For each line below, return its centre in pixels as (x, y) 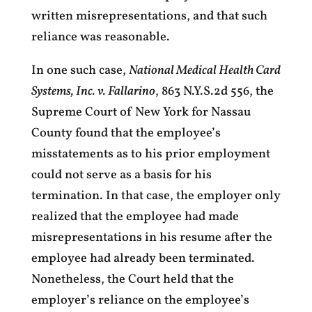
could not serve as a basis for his (121, 175)
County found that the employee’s (126, 133)
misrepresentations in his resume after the (151, 238)
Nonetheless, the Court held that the (132, 280)
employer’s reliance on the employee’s (140, 301)
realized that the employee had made (135, 217)
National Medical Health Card (204, 71)
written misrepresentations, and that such (149, 16)
